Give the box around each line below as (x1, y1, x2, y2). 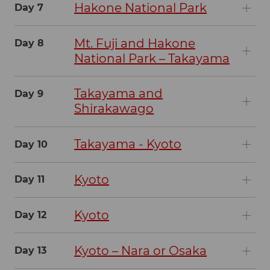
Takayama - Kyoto (74, 137, 182, 152)
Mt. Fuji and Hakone (74, 36, 196, 51)
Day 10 (14, 138, 48, 150)
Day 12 (14, 209, 46, 221)
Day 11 (14, 174, 45, 186)
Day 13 (14, 244, 46, 256)
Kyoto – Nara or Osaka (74, 243, 207, 258)
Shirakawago (74, 101, 154, 116)
